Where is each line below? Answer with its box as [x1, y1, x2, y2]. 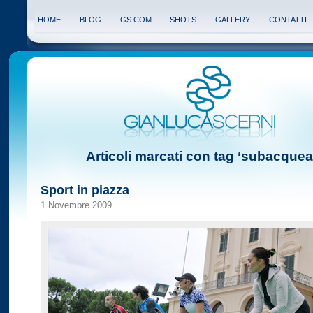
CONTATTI [268, 15, 307, 24]
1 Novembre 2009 [41, 201, 112, 210]
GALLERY [215, 15, 251, 24]
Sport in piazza [41, 183, 129, 197]
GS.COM [119, 15, 152, 24]
